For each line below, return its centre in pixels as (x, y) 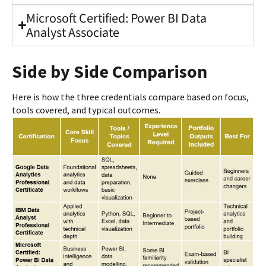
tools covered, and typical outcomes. (86, 110)
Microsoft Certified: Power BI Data (117, 18)
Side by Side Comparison (110, 71)
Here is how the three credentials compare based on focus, (130, 96)
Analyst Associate (73, 32)
